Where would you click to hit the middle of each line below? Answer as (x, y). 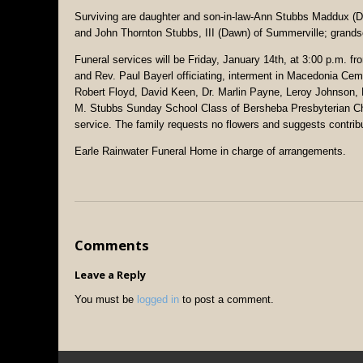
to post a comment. (226, 300)
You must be (106, 300)
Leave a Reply (110, 274)
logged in (158, 300)
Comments (112, 245)
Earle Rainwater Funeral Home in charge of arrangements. (210, 151)
